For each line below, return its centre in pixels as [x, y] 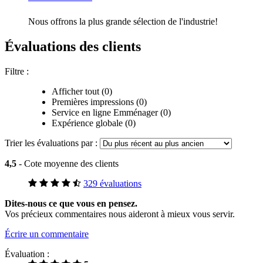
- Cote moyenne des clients [69, 163]
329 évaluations [112, 183]
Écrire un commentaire [47, 234]
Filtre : [17, 71]
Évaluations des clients [73, 46]
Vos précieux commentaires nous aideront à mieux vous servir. [120, 214]
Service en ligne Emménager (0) [111, 112]
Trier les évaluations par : [52, 143]
